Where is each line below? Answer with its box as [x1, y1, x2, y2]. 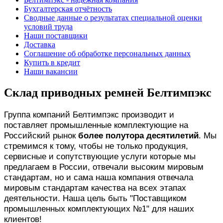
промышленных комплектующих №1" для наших [4, 203, 194, 214]
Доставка [24, 40, 55, 49]
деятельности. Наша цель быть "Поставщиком [4, 193, 187, 203]
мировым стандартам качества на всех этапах [4, 182, 186, 193]
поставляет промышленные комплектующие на [4, 119, 188, 130]
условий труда [24, 22, 73, 31]
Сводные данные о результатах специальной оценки [24, 13, 202, 22]
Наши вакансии [24, 67, 78, 76]
